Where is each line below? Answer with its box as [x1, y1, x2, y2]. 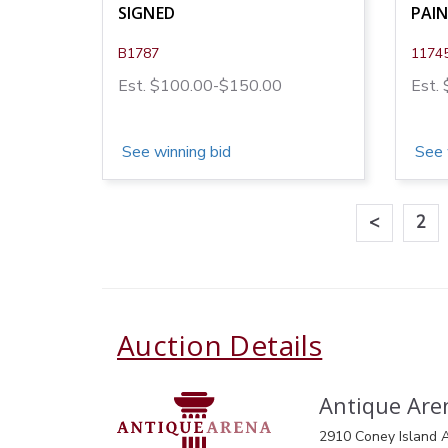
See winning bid [118, 140, 231, 163]
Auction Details [117, 325, 323, 364]
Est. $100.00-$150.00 [118, 74, 282, 97]
